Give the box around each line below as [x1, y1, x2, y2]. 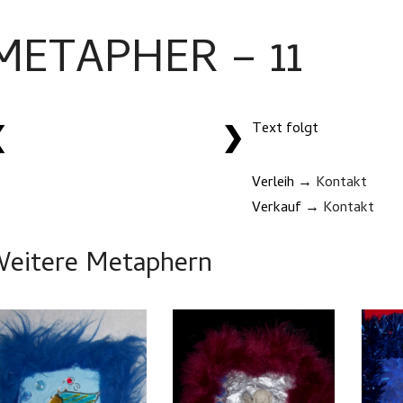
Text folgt [252, 118, 319, 141]
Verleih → [252, 172, 317, 195]
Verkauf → [252, 197, 324, 220]
